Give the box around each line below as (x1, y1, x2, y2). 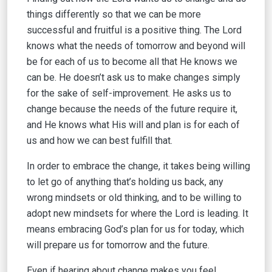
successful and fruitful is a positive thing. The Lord (27, 24, 242, 36)
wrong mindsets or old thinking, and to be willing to (27, 192, 242, 203)
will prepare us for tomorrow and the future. (27, 239, 209, 251)
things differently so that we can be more (27, 8, 201, 20)
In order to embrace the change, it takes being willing (27, 160, 250, 172)
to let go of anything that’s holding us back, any (27, 176, 223, 188)
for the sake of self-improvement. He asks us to (27, 87, 231, 99)
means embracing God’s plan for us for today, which (27, 223, 244, 235)
